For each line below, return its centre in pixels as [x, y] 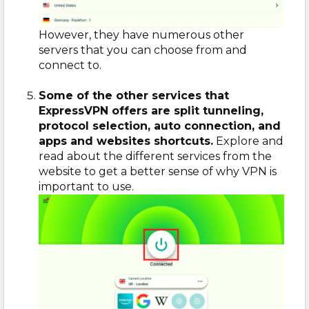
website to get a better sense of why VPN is [158, 171]
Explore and [248, 141]
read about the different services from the [155, 156]
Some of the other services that [134, 95]
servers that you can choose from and [143, 50]
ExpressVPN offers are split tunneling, [151, 110]
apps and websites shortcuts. [126, 141]
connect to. [70, 65]
